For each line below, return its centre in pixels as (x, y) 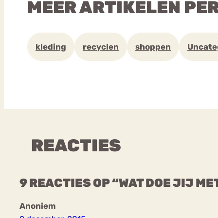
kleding (51, 47)
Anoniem (38, 206)
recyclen (101, 47)
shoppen (153, 47)
